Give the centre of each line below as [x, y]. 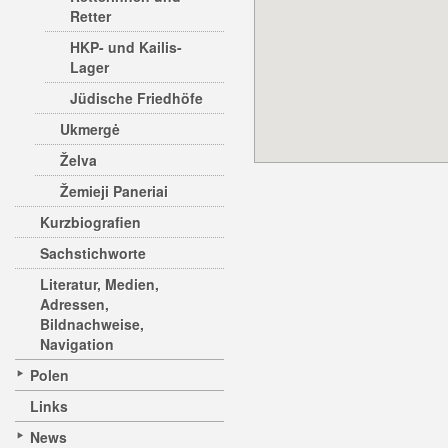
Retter [90, 16]
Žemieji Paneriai [114, 191]
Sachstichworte [93, 253]
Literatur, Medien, [99, 284]
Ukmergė [90, 129]
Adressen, [74, 304]
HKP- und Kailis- [126, 47]
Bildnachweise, [92, 324]
